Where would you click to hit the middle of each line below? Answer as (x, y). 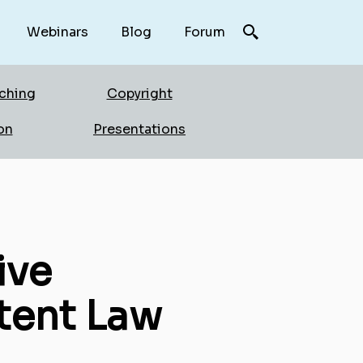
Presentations (139, 129)
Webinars (58, 32)
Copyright (139, 94)
